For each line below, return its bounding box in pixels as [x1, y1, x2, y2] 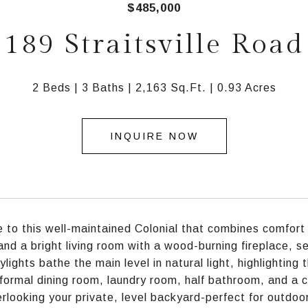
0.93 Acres [217, 82, 276, 93]
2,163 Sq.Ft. [135, 82, 206, 93]
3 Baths [81, 82, 124, 93]
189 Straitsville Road [4, 28, 304, 60]
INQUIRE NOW [109, 131, 199, 142]
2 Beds [32, 82, 71, 93]
